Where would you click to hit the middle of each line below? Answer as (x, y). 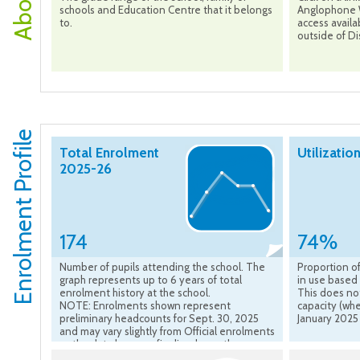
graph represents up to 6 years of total (151, 280)
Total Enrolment (109, 153)
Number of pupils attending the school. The (162, 267)
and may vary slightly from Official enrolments (167, 331)
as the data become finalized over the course (166, 344)
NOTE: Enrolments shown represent (145, 306)
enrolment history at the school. (135, 293)
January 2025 (328, 319)
